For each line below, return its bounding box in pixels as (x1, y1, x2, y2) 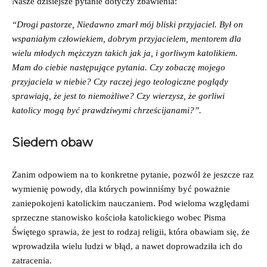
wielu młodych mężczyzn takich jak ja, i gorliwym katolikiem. (12, 48, 238, 58)
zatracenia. (12, 255, 54, 265)
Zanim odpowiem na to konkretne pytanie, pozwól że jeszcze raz (12, 169, 254, 179)
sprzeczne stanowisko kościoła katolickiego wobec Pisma (12, 212, 226, 222)
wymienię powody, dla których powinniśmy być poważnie (12, 184, 230, 194)
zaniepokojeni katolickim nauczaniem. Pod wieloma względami (12, 198, 249, 208)
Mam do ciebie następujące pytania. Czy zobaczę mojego (12, 62, 225, 72)
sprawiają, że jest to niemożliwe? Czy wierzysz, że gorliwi (12, 91, 225, 101)
